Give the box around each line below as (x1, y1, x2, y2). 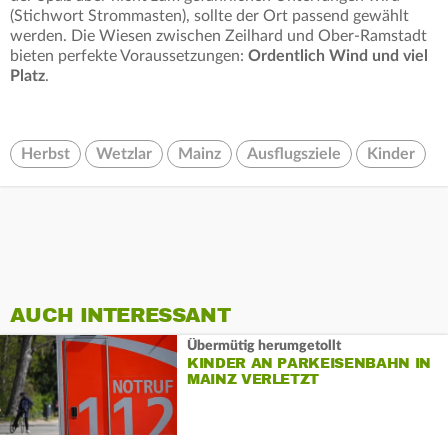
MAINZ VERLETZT (186, 370, 320, 388)
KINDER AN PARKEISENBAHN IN (186, 354, 431, 372)
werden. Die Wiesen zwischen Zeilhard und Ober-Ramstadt (10, 28, 427, 45)
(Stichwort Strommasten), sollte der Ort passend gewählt (10, 8, 409, 25)
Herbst (21, 146, 70, 163)
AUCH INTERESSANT (10, 303, 230, 329)
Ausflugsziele (247, 146, 341, 163)
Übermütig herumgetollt (186, 338, 341, 353)
